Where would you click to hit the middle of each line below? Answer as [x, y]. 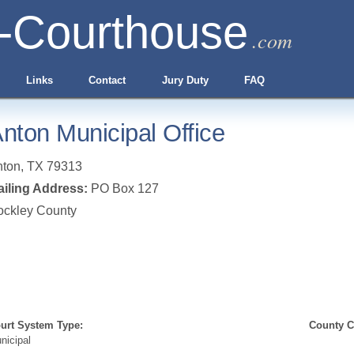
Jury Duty [185, 80]
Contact [107, 80]
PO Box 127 [123, 188]
